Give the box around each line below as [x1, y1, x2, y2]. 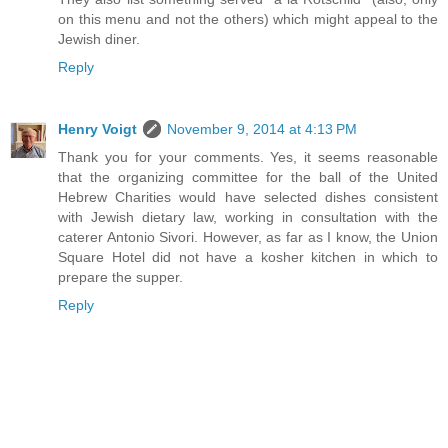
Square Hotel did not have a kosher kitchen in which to [58, 249, 438, 266]
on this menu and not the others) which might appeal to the [58, 11, 438, 28]
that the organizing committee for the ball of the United [58, 169, 438, 186]
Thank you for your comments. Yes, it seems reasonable [58, 149, 438, 166]
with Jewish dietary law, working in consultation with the [58, 209, 438, 226]
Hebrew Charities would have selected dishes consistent [58, 189, 438, 206]
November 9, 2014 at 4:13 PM [167, 121, 357, 138]
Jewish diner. [58, 31, 140, 48]
